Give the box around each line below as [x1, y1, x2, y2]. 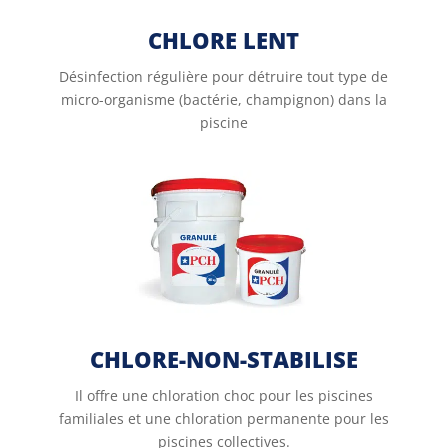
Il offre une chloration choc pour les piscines [74, 386, 373, 405]
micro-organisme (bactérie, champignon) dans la [60, 90, 387, 109]
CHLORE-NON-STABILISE [89, 344, 358, 374]
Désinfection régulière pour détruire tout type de [59, 67, 389, 86]
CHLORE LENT [148, 25, 300, 55]
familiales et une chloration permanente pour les [58, 409, 389, 428]
